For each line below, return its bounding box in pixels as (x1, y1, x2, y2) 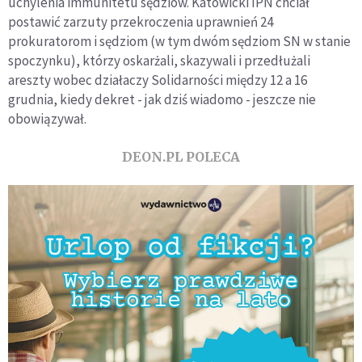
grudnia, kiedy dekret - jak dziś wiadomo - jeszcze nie (8, 90, 316, 108)
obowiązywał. (8, 109, 86, 128)
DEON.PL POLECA (122, 148, 240, 165)
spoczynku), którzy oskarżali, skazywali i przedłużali (8, 51, 310, 69)
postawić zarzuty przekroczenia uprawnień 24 (8, 12, 273, 31)
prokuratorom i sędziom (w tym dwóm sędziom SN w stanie (8, 32, 351, 50)
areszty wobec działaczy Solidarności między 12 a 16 (8, 70, 307, 89)
